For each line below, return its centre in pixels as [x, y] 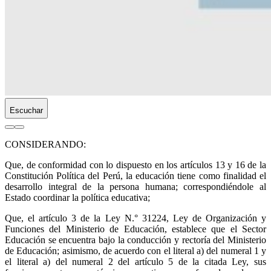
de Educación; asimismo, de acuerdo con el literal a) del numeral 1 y [135, 250]
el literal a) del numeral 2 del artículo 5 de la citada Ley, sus [135, 261]
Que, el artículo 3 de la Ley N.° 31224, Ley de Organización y [135, 218]
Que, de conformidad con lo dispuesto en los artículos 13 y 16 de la [135, 165]
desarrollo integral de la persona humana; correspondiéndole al [135, 186]
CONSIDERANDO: [45, 144]
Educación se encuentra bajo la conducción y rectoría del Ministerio [135, 240]
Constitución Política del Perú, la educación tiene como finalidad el [135, 175]
